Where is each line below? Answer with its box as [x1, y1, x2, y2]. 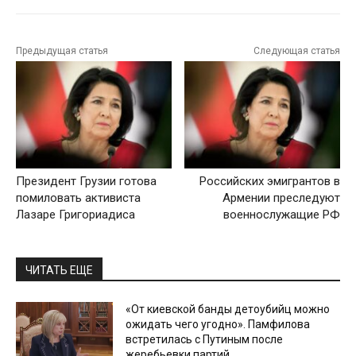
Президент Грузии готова [16, 173, 157, 188]
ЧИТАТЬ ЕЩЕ [25, 263, 93, 277]
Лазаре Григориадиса [16, 207, 135, 222]
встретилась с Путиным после [126, 332, 284, 346]
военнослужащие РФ [222, 207, 340, 222]
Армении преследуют [222, 190, 340, 205]
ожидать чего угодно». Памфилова [126, 317, 311, 331]
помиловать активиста [16, 190, 141, 205]
